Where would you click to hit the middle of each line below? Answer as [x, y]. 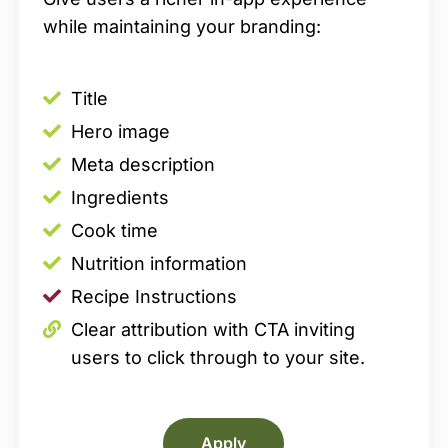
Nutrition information [158, 264]
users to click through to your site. [220, 358]
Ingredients [119, 198]
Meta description [145, 165]
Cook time [114, 231]
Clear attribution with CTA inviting [212, 330]
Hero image [120, 132]
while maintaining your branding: [181, 26]
